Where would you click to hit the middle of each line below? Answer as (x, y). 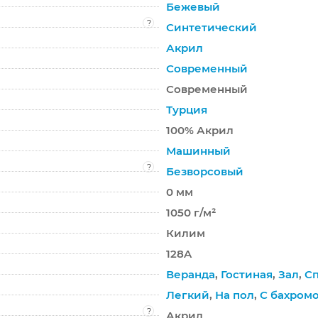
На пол (235, 295)
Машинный (198, 150)
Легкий (188, 295)
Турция (187, 109)
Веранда (191, 274)
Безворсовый (205, 171)
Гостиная (247, 274)
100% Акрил (200, 130)
